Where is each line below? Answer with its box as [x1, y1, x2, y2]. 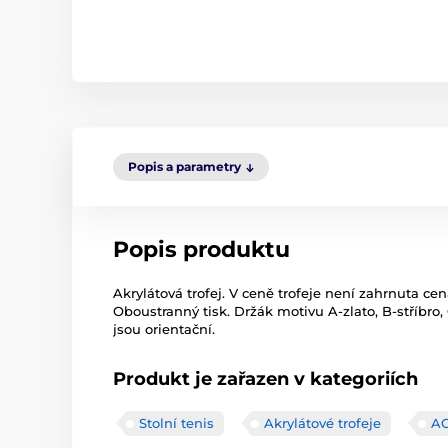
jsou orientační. [113, 321, 215, 337]
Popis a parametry [128, 159, 241, 174]
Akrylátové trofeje [264, 415, 381, 431]
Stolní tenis [139, 415, 214, 431]
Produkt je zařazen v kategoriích [113, 368, 418, 390]
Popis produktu [113, 236, 290, 263]
